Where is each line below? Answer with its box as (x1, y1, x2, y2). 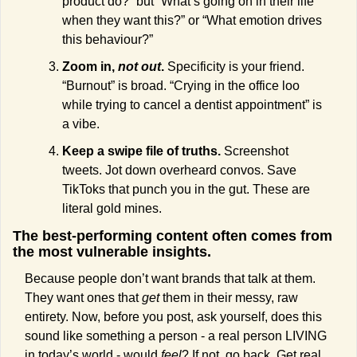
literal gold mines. (62, 202, 162, 216)
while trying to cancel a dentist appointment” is (62, 98, 322, 112)
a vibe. (62, 117, 100, 131)
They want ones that (25, 291, 142, 305)
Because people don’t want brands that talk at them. (25, 272, 316, 286)
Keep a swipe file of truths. (62, 144, 221, 159)
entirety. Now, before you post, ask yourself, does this (25, 310, 322, 324)
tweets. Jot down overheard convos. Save (62, 163, 296, 178)
